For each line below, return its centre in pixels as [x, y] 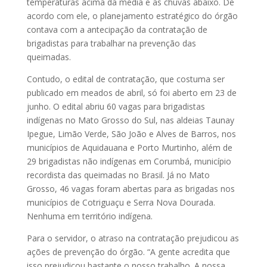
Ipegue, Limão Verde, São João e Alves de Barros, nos [131, 134]
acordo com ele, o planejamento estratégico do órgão [132, 16]
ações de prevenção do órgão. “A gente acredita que [128, 252]
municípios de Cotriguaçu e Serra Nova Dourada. [121, 203]
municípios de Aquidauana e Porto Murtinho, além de [129, 148]
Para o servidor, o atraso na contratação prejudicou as [133, 238]
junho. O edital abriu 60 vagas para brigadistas [116, 107]
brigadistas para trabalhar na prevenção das [111, 44]
